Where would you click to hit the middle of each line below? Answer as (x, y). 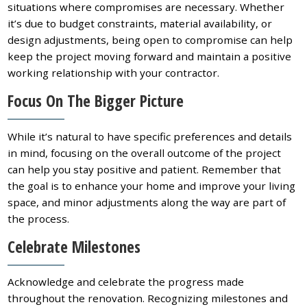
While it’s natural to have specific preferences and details (150, 136)
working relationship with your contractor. (114, 73)
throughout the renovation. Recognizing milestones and (148, 298)
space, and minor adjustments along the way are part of (147, 202)
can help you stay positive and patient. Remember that (145, 169)
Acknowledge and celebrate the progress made (126, 282)
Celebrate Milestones (74, 246)
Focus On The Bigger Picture (96, 101)
